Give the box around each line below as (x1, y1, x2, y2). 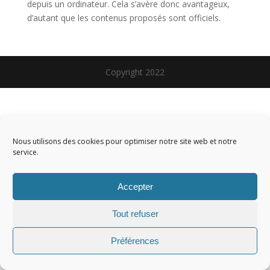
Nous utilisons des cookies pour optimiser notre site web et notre (13, 136, 237, 146)
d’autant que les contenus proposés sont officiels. (27, 12, 221, 24)
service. (13, 147, 39, 157)
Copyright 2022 (105, 66, 165, 78)
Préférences (111, 235, 159, 246)
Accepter (117, 181, 153, 192)
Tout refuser (111, 208, 159, 219)
